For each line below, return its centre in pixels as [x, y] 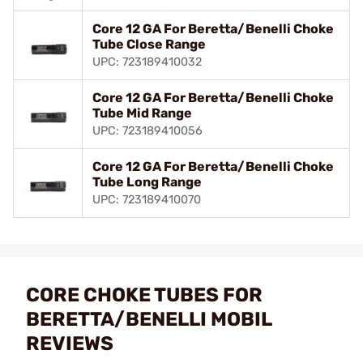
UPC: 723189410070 [147, 199]
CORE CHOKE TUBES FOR [144, 295]
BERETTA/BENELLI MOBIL [149, 319]
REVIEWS [70, 343]
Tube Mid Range [142, 113]
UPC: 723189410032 [147, 62]
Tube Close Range [149, 44]
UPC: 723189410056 [147, 130]
